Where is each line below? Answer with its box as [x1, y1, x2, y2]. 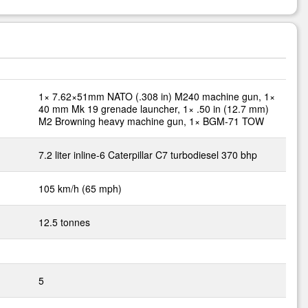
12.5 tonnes [38, 215, 90, 229]
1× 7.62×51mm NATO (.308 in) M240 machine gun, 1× [38, 89, 275, 103]
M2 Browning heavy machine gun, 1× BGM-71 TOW [38, 114, 264, 128]
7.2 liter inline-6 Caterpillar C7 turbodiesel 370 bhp [38, 148, 257, 162]
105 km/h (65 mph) [38, 181, 122, 195]
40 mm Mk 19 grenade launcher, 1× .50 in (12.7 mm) [38, 102, 269, 115]
